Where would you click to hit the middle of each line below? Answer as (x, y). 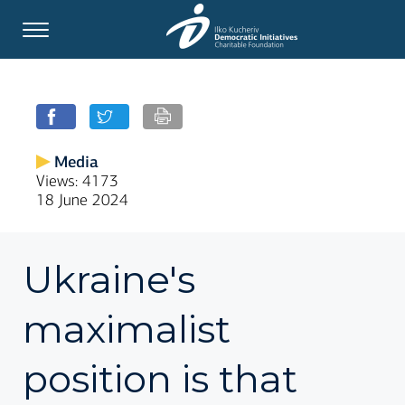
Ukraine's (109, 279)
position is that (160, 379)
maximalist (127, 329)
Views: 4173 (77, 181)
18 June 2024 (82, 200)
